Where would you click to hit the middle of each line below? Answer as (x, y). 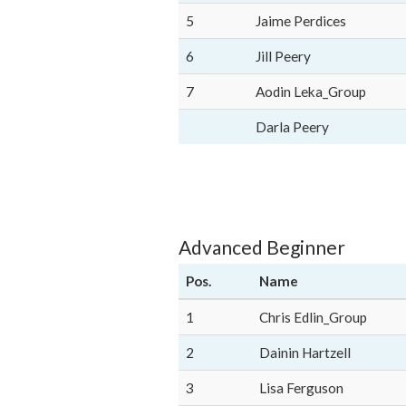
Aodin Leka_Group (311, 92)
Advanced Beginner (262, 247)
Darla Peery (292, 127)
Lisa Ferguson (301, 388)
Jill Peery (283, 56)
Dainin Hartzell (305, 353)
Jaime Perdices (301, 21)
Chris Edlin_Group (313, 317)
